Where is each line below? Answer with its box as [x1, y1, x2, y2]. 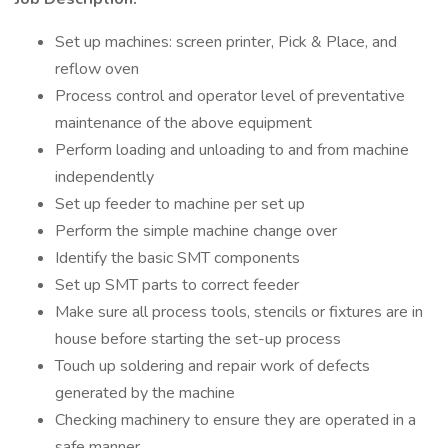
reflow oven [55, 58, 139, 80]
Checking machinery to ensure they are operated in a [55, 409, 416, 431]
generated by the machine [55, 382, 235, 404]
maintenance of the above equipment [55, 112, 312, 134]
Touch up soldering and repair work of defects [55, 355, 370, 377]
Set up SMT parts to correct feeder [55, 274, 299, 296]
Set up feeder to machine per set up [55, 193, 305, 215]
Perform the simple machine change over [55, 220, 337, 242]
